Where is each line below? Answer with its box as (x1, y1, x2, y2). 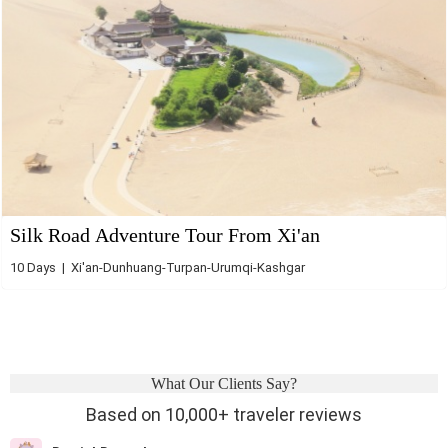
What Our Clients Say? (151, 375, 297, 392)
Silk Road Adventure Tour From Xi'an (10, 224, 320, 246)
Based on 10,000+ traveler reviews (86, 404, 362, 425)
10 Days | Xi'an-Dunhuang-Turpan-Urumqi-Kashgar (10, 260, 305, 275)
